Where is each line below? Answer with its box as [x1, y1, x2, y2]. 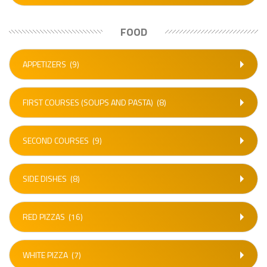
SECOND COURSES [23, 134, 89, 147]
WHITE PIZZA [23, 249, 68, 261]
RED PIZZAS [23, 210, 65, 223]
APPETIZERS [23, 58, 66, 70]
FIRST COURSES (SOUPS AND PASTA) [23, 96, 153, 108]
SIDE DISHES [23, 172, 67, 185]
